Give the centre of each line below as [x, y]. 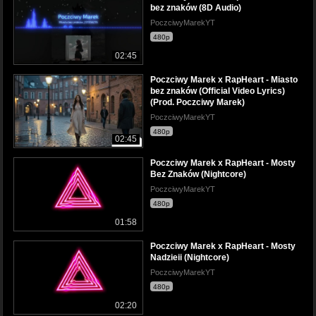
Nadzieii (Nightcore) [190, 257]
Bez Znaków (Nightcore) [198, 174]
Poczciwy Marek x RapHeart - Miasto [224, 79]
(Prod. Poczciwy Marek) [197, 102]
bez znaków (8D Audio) [196, 7]
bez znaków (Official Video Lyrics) [218, 91]
